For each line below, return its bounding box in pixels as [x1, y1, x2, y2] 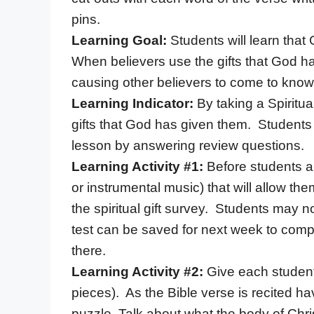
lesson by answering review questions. [71, 137, 304, 153]
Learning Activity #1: [71, 158, 207, 174]
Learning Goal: [71, 32, 170, 48]
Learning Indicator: [71, 95, 197, 111]
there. [71, 243, 106, 258]
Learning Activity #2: [71, 264, 203, 279]
